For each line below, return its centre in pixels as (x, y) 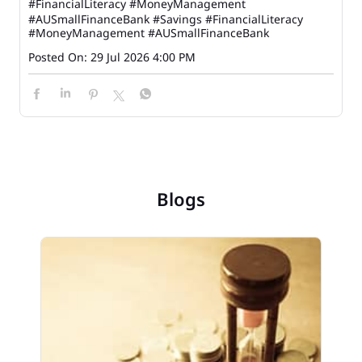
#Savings (177, 19)
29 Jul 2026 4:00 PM (143, 57)
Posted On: (58, 57)
